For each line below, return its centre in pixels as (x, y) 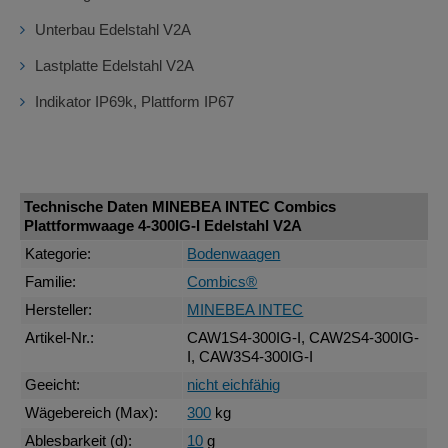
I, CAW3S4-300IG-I (250, 357)
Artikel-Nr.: (60, 338)
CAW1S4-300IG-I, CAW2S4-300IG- (303, 338)
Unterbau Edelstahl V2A (113, 29)
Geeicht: (53, 385)
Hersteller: (59, 310)
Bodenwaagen (234, 254)
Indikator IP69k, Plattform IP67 (134, 101)
